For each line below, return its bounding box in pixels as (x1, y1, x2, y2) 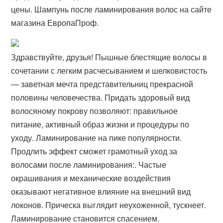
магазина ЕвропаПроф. (11, 17, 99, 28)
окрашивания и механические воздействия (11, 172, 171, 184)
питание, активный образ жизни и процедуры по (11, 118, 190, 130)
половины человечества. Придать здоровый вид (11, 92, 190, 103)
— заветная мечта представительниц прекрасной (11, 78, 194, 90)
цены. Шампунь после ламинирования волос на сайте (11, 3, 212, 15)
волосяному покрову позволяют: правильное (11, 105, 178, 116)
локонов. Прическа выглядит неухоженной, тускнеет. (11, 199, 207, 211)
